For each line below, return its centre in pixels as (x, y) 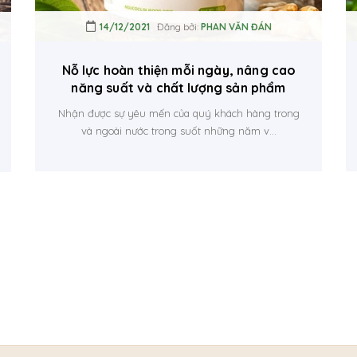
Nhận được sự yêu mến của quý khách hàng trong (178, 113)
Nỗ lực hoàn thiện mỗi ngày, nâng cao (178, 70)
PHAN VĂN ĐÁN (236, 26)
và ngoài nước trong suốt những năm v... (178, 130)
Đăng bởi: (175, 26)
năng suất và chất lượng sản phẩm (178, 87)
